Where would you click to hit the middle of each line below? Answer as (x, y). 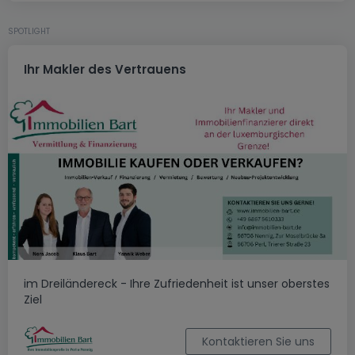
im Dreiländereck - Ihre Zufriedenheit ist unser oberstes (177, 283)
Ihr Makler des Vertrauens (105, 69)
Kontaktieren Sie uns (258, 341)
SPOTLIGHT (29, 31)
